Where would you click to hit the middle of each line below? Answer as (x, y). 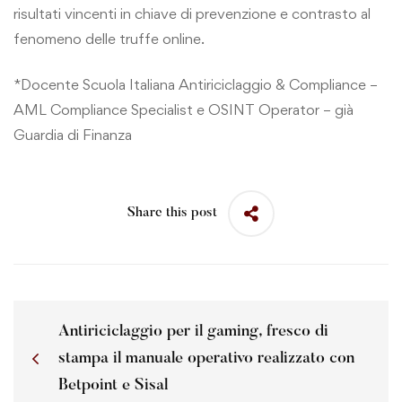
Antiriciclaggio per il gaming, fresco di (193, 332)
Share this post (172, 214)
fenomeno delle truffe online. (109, 39)
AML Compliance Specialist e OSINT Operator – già (184, 109)
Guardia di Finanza (73, 134)
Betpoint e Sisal (113, 385)
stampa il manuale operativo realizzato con (206, 358)
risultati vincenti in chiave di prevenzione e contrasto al (192, 14)
